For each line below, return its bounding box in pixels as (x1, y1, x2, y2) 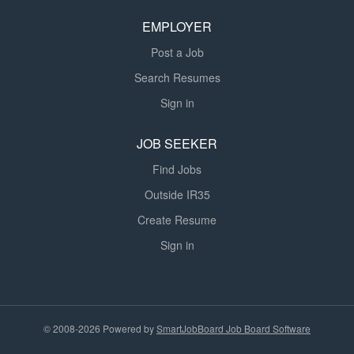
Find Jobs (153, 161, 201, 177)
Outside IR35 (144, 186, 210, 202)
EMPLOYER (142, 17, 212, 36)
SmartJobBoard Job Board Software (156, 322, 311, 335)
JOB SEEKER (137, 134, 217, 153)
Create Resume (137, 212, 217, 228)
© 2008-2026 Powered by (43, 322, 156, 335)
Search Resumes (134, 70, 220, 85)
